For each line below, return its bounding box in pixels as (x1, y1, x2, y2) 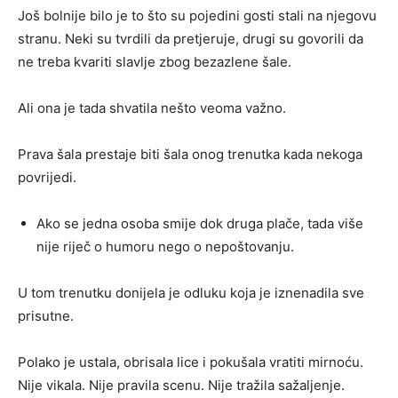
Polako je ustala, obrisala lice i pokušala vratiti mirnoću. (18, 354, 363, 371)
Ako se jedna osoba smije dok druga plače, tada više (36, 215, 363, 233)
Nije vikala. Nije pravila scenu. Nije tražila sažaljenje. (18, 377, 345, 394)
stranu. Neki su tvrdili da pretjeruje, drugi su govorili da (18, 30, 363, 48)
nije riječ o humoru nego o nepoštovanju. (36, 238, 294, 256)
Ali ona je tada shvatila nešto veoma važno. (18, 99, 286, 117)
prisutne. (18, 307, 74, 325)
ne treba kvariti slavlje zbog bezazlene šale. (18, 53, 291, 71)
